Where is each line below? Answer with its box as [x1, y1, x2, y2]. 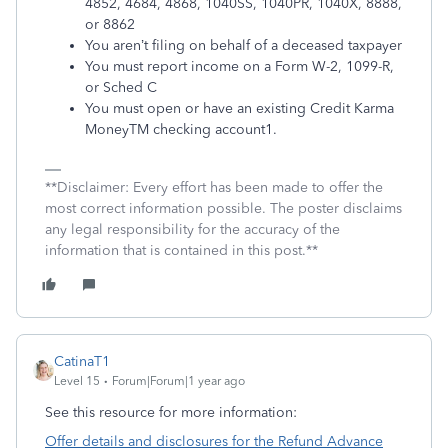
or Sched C [85, 79, 157, 96]
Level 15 [54, 374, 100, 388]
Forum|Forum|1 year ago [112, 374, 245, 388]
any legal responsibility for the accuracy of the [45, 221, 340, 238]
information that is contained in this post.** [45, 242, 318, 259]
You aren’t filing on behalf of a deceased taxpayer [85, 37, 402, 54]
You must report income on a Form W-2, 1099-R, [85, 58, 394, 75]
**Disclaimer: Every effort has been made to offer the [45, 179, 383, 196]
